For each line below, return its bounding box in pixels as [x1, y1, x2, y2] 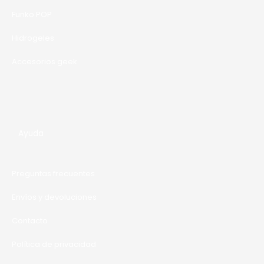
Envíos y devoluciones [12, 192, 97, 203]
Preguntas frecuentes [12, 168, 95, 180]
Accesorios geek [12, 56, 77, 68]
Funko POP [12, 9, 52, 21]
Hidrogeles [12, 32, 54, 44]
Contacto [12, 215, 48, 227]
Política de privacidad [12, 239, 96, 250]
